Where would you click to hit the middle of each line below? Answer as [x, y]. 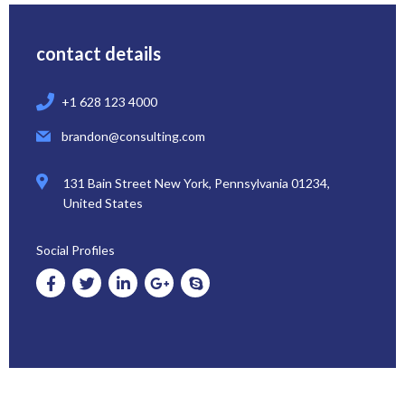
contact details [99, 53]
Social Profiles [75, 250]
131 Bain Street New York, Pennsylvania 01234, [197, 183]
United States [103, 202]
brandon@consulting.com [133, 136]
